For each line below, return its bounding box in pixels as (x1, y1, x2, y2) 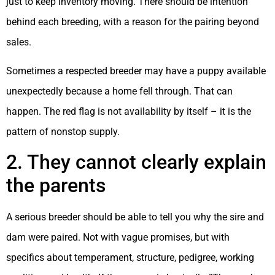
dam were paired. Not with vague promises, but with (6, 231, 230, 244)
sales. (6, 36, 31, 48)
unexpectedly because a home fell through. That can (6, 85, 233, 97)
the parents (6, 174, 106, 198)
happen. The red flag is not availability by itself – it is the (6, 105, 251, 117)
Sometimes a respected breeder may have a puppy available (6, 64, 266, 77)
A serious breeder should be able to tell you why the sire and (6, 211, 264, 223)
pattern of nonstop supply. (6, 125, 120, 137)
